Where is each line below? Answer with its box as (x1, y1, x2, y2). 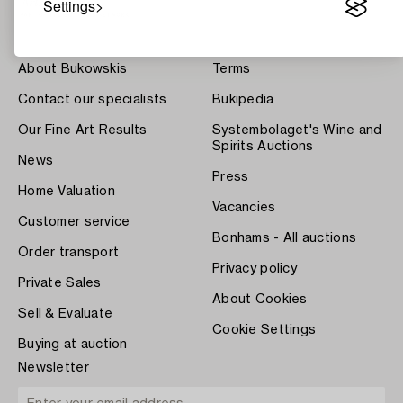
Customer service (18, 215, 130, 228)
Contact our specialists (18, 93, 167, 106)
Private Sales (18, 276, 102, 290)
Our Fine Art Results (18, 123, 148, 137)
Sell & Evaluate (18, 307, 113, 320)
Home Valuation (18, 184, 115, 198)
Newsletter (18, 361, 89, 374)
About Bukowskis (18, 62, 128, 76)
